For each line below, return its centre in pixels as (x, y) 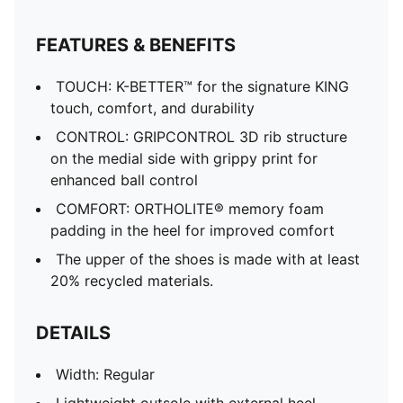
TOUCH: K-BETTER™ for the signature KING (202, 86)
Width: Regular (105, 374)
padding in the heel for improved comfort (193, 230)
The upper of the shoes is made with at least (208, 259)
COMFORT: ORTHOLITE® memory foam (190, 209)
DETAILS (73, 333)
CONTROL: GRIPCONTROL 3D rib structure (201, 137)
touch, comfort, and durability (152, 108)
